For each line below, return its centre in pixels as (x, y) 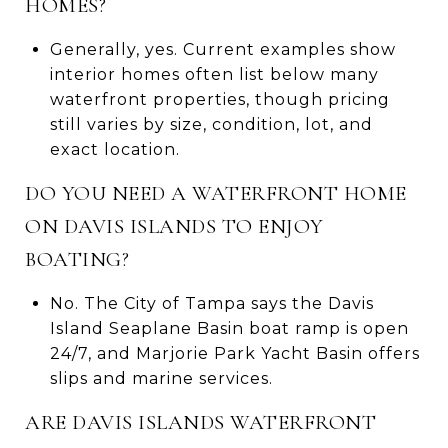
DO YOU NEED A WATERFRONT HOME (216, 193)
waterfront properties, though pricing (219, 99)
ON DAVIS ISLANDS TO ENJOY (174, 226)
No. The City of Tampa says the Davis (211, 303)
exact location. (114, 149)
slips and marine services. (161, 378)
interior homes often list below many (214, 74)
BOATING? (77, 259)
